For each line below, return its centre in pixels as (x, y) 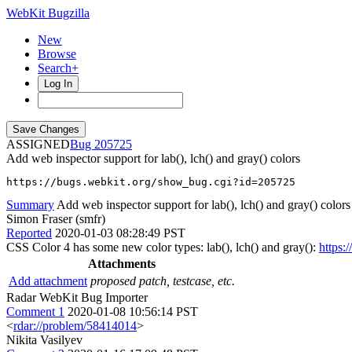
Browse (57, 54)
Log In (58, 84)
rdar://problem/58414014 (75, 326)
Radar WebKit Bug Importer (77, 297)
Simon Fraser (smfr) (56, 219)
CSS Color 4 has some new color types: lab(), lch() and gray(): (163, 247)
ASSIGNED (38, 144)
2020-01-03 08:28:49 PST (120, 233)
